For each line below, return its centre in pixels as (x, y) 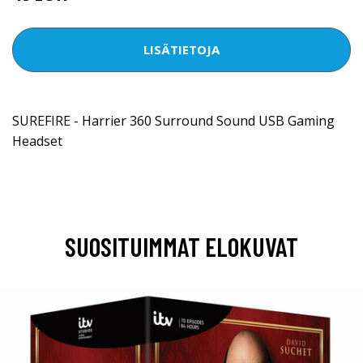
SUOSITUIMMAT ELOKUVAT (181, 246)
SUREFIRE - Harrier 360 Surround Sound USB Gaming (173, 120)
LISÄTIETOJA (181, 50)
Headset (37, 141)
